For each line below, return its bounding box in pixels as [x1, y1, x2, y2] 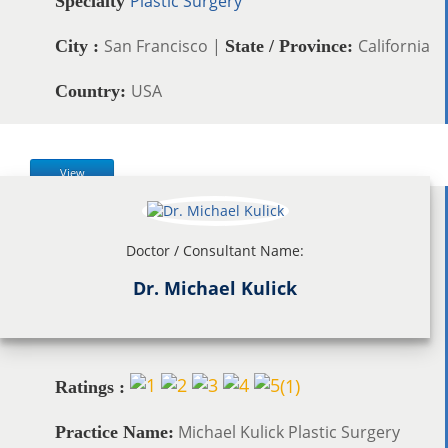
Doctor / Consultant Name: [126, 240, 304, 260]
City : [55, 35, 104, 56]
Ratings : [55, 376, 125, 397]
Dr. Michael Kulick [133, 275, 297, 300]
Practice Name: [55, 421, 174, 442]
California [358, 34, 430, 57]
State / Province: [225, 35, 358, 56]
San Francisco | [104, 34, 225, 57]
